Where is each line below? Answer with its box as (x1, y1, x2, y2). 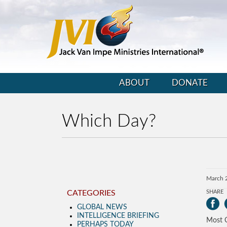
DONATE (171, 79, 208, 87)
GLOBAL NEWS (77, 204, 127, 211)
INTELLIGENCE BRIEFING (77, 212, 159, 219)
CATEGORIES (67, 189, 116, 197)
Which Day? (62, 112, 156, 130)
